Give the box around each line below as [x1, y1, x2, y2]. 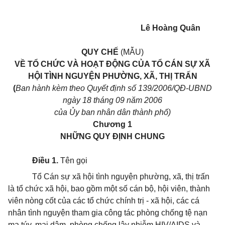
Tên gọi [58, 156, 87, 165]
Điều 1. [32, 156, 58, 165]
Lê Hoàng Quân [140, 24, 200, 32]
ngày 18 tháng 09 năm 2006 [63, 96, 162, 104]
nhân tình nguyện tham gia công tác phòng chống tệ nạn [8, 208, 207, 217]
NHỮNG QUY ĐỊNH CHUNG [60, 132, 165, 141]
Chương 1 [93, 120, 132, 129]
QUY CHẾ [81, 48, 121, 56]
